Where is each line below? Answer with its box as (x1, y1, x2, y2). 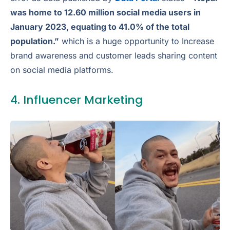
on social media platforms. (10, 64, 113, 75)
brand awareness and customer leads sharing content (10, 50, 217, 61)
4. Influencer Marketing (10, 92, 143, 108)
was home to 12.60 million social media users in (10, 7, 201, 17)
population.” (10, 35, 59, 46)
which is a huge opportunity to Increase (59, 35, 214, 46)
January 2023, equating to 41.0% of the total (10, 21, 189, 32)
